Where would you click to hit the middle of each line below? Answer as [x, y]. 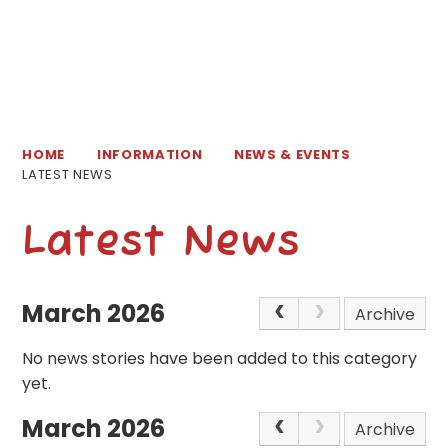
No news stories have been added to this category [220, 359]
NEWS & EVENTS [292, 154]
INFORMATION [150, 154]
